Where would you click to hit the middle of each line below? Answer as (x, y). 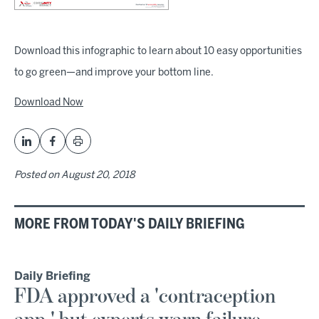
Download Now (49, 103)
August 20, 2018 (98, 175)
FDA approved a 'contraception (145, 297)
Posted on (38, 175)
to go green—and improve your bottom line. (114, 73)
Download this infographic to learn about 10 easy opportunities (158, 51)
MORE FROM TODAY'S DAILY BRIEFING (130, 224)
